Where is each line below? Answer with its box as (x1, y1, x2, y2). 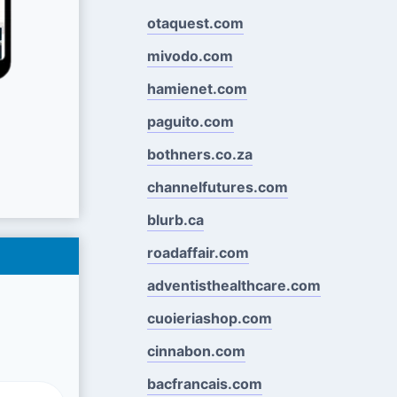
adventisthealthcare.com (146, 276, 321, 294)
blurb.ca (146, 210, 204, 229)
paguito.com (146, 112, 234, 130)
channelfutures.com (146, 177, 288, 196)
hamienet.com (146, 79, 247, 97)
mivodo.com (146, 46, 233, 65)
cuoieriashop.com (146, 308, 272, 327)
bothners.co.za (146, 144, 253, 163)
